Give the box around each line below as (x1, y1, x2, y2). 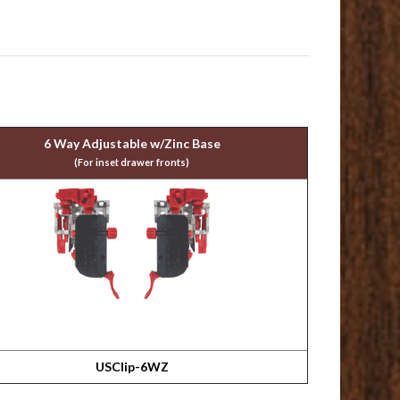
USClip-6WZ (95, 359, 169, 374)
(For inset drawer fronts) (74, 156, 190, 168)
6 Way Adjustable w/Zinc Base (43, 136, 221, 151)
